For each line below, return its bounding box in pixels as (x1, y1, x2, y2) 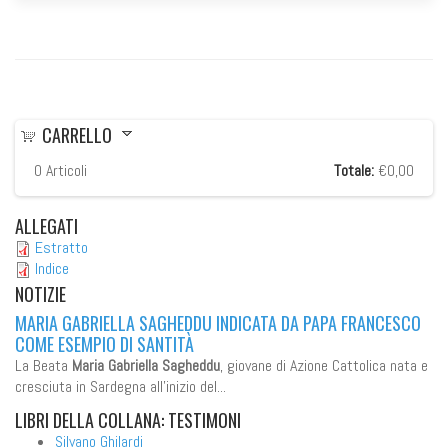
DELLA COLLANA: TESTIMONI (49, 406, 241, 433)
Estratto (35, 236, 88, 258)
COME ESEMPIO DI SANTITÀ (15, 330, 194, 357)
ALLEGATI (15, 212, 78, 239)
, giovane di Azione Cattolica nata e (220, 354, 428, 376)
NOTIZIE (15, 280, 66, 307)
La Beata (15, 354, 72, 376)
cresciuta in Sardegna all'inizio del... (15, 375, 226, 397)
